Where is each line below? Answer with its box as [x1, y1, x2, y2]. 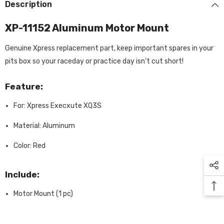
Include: [5, 169, 39, 179]
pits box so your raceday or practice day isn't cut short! [5, 57, 185, 65]
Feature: [5, 81, 43, 91]
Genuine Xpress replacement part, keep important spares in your [5, 44, 213, 52]
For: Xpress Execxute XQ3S [13, 101, 101, 110]
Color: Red [13, 141, 45, 150]
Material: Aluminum [13, 121, 75, 130]
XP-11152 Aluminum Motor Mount [5, 22, 169, 34]
